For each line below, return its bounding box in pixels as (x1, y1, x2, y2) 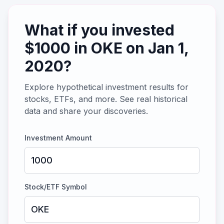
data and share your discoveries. (24, 106, 148, 116)
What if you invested (24, 21, 174, 39)
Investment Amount (24, 133, 92, 142)
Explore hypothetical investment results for (24, 82, 188, 92)
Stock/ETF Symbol (24, 182, 87, 191)
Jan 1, (148, 39, 188, 57)
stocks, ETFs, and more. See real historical (24, 94, 187, 104)
